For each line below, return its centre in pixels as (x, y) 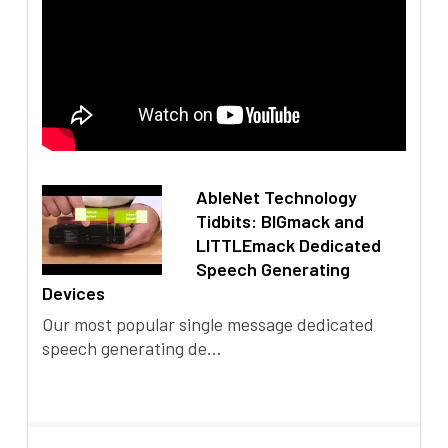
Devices (74, 293)
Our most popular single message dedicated (208, 324)
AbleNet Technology (277, 197)
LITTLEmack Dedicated (289, 245)
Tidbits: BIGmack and (280, 221)
